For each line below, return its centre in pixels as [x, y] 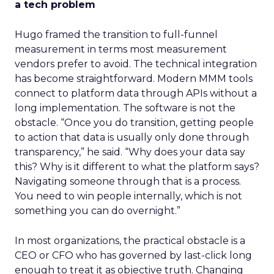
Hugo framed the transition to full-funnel [116, 35]
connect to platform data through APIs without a [136, 93]
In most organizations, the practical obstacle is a [130, 241]
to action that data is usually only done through [132, 137]
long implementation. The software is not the [125, 108]
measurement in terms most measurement [121, 49]
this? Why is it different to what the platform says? [137, 167]
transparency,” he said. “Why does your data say [130, 152]
